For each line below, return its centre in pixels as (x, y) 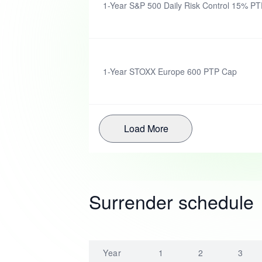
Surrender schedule (171, 201)
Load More (146, 128)
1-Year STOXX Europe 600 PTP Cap (170, 71)
